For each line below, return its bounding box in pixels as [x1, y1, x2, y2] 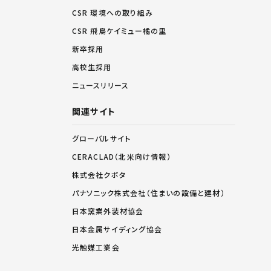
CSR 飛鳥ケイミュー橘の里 [71, 25, 167, 36]
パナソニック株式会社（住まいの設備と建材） [71, 187, 225, 198]
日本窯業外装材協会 [71, 205, 144, 216]
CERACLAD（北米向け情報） [71, 151, 171, 162]
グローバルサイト [71, 132, 131, 143]
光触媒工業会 [71, 241, 120, 252]
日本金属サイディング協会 [71, 223, 162, 234]
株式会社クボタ [71, 169, 126, 180]
